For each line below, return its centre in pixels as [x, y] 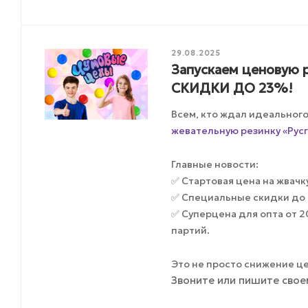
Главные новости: [215, 164]
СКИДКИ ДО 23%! [232, 88]
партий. [191, 230]
